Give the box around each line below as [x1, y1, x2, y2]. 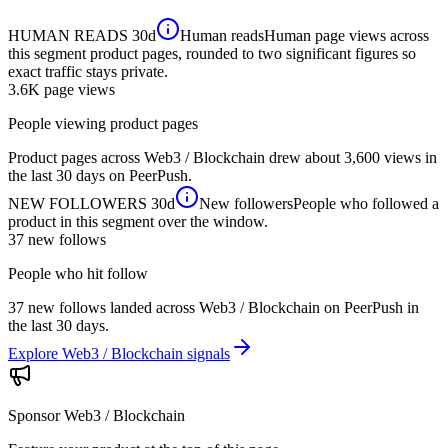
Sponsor [8, 406, 64, 424]
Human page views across [264, 26, 429, 44]
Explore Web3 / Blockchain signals [8, 344, 230, 362]
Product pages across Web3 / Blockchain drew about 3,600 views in [8, 148, 437, 166]
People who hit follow [8, 264, 148, 282]
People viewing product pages [8, 114, 198, 132]
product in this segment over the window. [8, 212, 268, 230]
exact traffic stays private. [8, 62, 168, 80]
